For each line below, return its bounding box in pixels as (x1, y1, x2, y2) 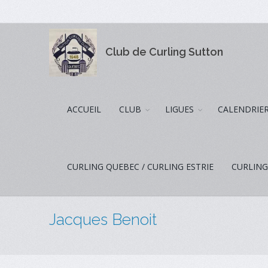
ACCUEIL (67, 103, 102, 115)
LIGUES (165, 103, 194, 115)
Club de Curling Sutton (105, 45, 224, 58)
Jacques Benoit (49, 211, 157, 229)
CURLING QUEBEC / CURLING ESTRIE (67, 161, 214, 172)
